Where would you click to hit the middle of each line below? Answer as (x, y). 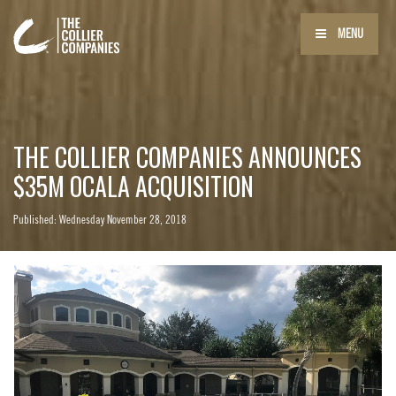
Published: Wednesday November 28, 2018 (100, 220)
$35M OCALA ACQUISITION (133, 186)
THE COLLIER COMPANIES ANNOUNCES (187, 157)
